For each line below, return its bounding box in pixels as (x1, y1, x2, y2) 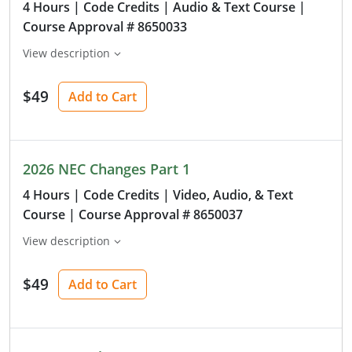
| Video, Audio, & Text (163, 185, 293, 203)
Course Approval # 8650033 (23, 17, 187, 35)
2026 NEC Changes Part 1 (23, 159, 190, 178)
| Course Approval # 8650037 (68, 205, 243, 223)
